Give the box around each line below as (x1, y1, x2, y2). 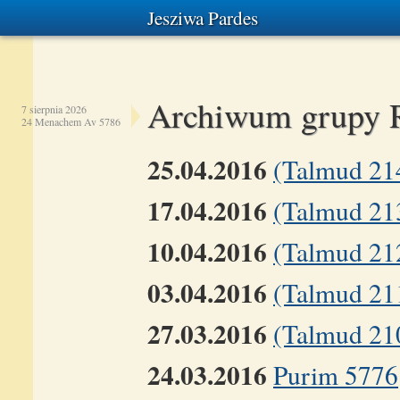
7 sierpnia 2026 (21, 102, 87, 116)
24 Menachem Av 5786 (21, 114, 121, 129)
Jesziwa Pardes (147, 4, 258, 30)
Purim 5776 (273, 357, 398, 392)
